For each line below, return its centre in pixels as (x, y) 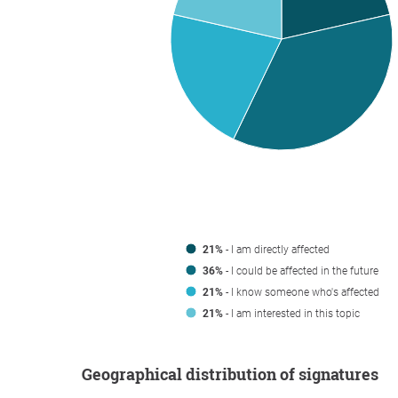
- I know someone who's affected (301, 292)
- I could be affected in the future (301, 271)
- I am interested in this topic (291, 314)
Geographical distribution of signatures (235, 374)
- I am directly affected (276, 250)
